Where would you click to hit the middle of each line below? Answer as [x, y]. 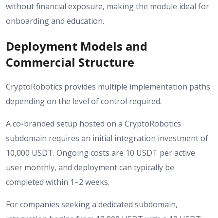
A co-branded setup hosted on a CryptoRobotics [93, 124]
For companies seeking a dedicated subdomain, [92, 205]
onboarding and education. [55, 21]
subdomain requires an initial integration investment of [107, 138]
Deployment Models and [77, 46]
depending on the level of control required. [84, 101]
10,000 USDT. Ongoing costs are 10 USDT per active [100, 153]
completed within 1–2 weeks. [58, 182]
